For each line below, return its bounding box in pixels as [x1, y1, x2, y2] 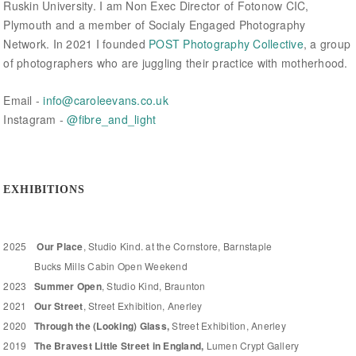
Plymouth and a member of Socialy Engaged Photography [3, 17, 306, 33]
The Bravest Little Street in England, [34, 338, 207, 353]
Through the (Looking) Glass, [34, 318, 170, 333]
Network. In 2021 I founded [3, 36, 149, 52]
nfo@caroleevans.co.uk [45, 91, 168, 108]
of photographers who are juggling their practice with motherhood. [3, 55, 348, 72]
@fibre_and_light [67, 110, 157, 127]
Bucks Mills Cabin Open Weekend [3, 258, 188, 273]
